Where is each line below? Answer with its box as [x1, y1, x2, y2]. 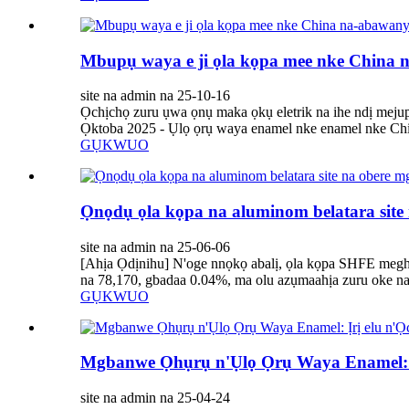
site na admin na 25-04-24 [80, 390, 230, 406]
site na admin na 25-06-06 [80, 238, 230, 255]
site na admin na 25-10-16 [80, 88, 230, 104]
